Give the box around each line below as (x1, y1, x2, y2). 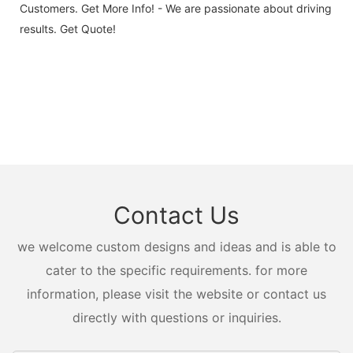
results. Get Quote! (20, 21, 116, 35)
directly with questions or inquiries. (72, 309, 281, 325)
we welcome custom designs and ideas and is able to (17, 238, 336, 255)
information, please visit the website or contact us (27, 285, 326, 302)
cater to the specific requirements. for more (46, 262, 307, 278)
